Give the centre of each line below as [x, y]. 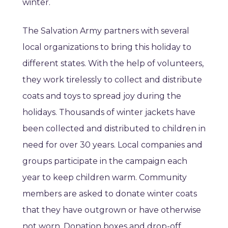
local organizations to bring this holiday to [107, 47]
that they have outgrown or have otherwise [112, 210]
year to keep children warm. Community [105, 178]
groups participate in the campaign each [105, 161]
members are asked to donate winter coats [110, 194]
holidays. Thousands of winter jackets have [109, 112]
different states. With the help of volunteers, [113, 64]
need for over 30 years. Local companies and [112, 145]
